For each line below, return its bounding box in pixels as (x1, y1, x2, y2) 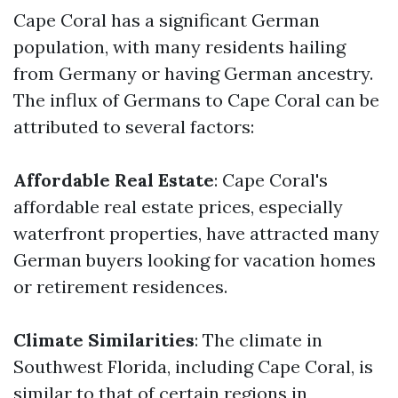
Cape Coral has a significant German (13, 9, 320, 31)
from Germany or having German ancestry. (13, 62, 373, 84)
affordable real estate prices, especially (13, 195, 343, 218)
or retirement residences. (13, 275, 227, 298)
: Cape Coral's (214, 169, 328, 191)
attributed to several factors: (13, 115, 254, 138)
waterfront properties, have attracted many (13, 222, 379, 244)
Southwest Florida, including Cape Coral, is (13, 355, 373, 378)
